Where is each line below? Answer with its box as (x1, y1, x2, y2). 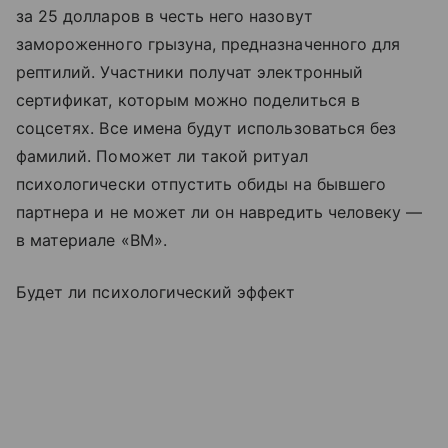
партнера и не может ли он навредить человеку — (16, 202, 423, 222)
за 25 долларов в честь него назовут (16, 6, 313, 26)
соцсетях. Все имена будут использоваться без (16, 118, 397, 138)
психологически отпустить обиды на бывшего (16, 174, 386, 194)
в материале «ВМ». (16, 230, 167, 250)
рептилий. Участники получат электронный (16, 62, 363, 82)
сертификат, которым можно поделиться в (16, 90, 360, 110)
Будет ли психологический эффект (16, 282, 296, 302)
